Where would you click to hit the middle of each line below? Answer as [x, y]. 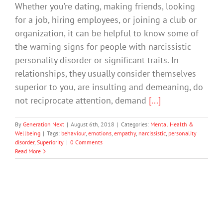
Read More [28, 151]
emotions [100, 133]
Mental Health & [172, 124]
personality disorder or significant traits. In [97, 60]
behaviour [73, 133]
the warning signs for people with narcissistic [103, 47]
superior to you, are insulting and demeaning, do [109, 87]
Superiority [50, 142]
